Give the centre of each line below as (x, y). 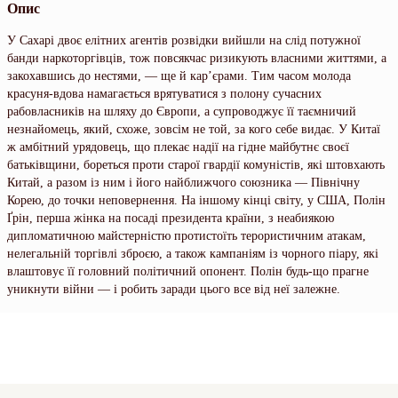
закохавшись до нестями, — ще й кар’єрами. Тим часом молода (179, 76)
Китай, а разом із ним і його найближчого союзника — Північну (183, 182)
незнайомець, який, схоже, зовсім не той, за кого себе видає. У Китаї (194, 129)
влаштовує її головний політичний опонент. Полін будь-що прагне (188, 271)
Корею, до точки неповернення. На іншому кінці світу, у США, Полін (196, 200)
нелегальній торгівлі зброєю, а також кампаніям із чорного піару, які (193, 253)
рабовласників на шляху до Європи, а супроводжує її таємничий (182, 111)
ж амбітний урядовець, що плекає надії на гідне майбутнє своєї (178, 147)
